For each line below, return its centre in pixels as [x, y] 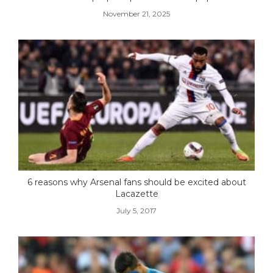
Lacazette [136, 194]
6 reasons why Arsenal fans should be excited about [136, 183]
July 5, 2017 [136, 211]
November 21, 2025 [136, 13]
